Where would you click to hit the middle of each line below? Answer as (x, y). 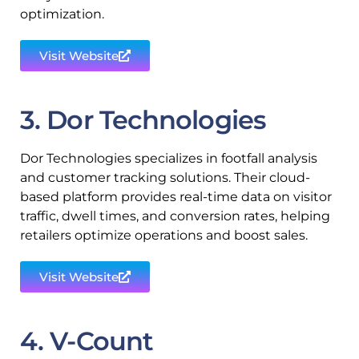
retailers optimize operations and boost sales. (164, 235)
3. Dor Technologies (143, 120)
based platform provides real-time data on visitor (176, 197)
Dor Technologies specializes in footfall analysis (169, 158)
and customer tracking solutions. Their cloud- (165, 177)
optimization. (62, 14)
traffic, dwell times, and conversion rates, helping (175, 216)
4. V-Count (87, 341)
